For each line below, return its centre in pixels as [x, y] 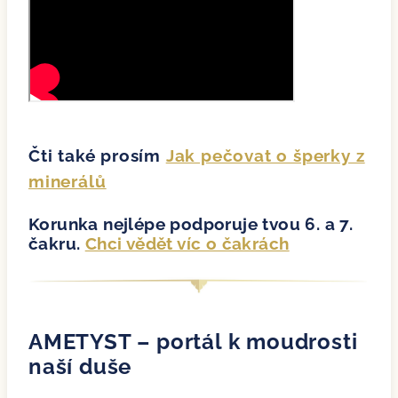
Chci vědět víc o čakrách [187, 243]
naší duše [80, 366]
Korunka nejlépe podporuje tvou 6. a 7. [191, 223]
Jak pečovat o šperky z [265, 155]
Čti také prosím [97, 155]
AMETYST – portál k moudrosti [193, 341]
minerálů [68, 181]
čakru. [57, 243]
